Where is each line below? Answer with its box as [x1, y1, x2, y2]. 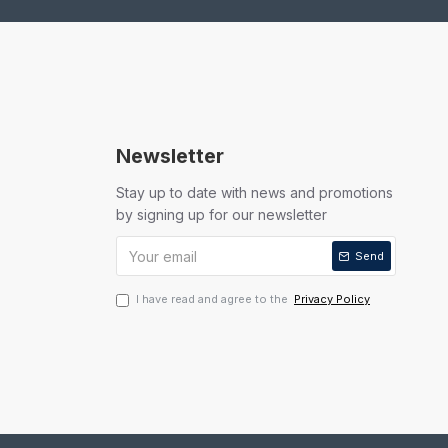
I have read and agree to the [136, 292, 291, 306]
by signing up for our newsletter [116, 206, 327, 223]
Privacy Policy [294, 292, 370, 306]
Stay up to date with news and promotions [116, 184, 393, 201]
